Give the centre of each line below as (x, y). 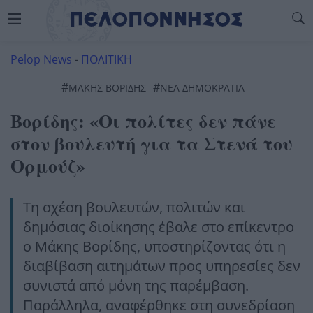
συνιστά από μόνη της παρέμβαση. (136, 285)
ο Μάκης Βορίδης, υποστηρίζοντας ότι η (154, 246)
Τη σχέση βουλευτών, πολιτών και (134, 207)
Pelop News (41, 59)
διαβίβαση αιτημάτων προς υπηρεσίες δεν (162, 266)
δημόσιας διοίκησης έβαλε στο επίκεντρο (159, 227)
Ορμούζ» (48, 166)
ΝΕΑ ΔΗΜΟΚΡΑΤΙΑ (202, 88)
